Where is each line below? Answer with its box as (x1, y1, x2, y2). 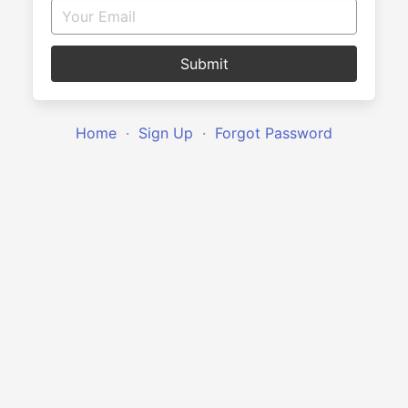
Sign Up (138, 123, 193, 142)
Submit (179, 54, 229, 73)
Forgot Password (215, 123, 332, 142)
